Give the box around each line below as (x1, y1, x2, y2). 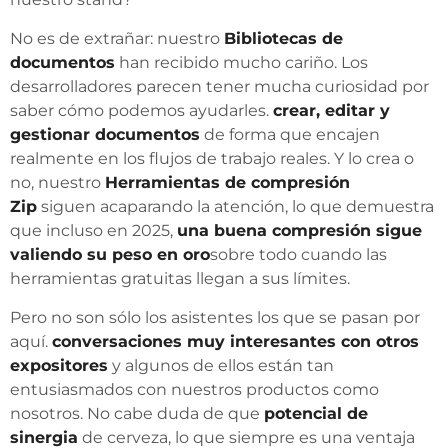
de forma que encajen (200, 125, 380, 144)
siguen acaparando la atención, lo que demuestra (37, 197, 434, 216)
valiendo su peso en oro (10, 245, 210, 264)
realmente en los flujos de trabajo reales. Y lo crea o (10, 149, 414, 168)
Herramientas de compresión (105, 173, 350, 192)
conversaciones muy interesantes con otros (52, 332, 419, 351)
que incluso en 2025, (10, 221, 177, 240)
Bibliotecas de (224, 29, 343, 48)
